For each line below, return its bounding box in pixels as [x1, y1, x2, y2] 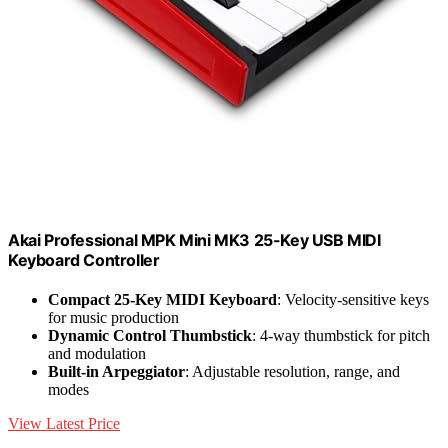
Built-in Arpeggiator [48, 362, 185, 380]
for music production [48, 308, 179, 326]
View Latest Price [8, 414, 120, 432]
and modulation [48, 344, 146, 362]
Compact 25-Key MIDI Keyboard [48, 290, 277, 308]
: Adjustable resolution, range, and [185, 362, 400, 380]
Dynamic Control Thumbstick [48, 326, 252, 344]
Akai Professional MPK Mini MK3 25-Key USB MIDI [8, 229, 381, 250]
